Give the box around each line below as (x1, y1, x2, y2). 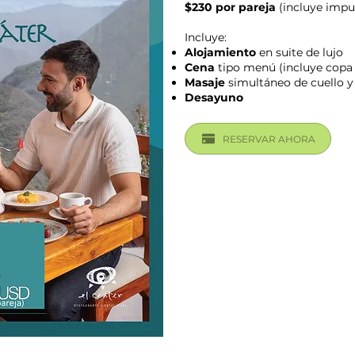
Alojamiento (185, 45, 256, 59)
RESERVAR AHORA (223, 132, 315, 145)
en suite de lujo (256, 45, 343, 59)
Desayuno (185, 90, 243, 105)
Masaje (185, 75, 225, 90)
